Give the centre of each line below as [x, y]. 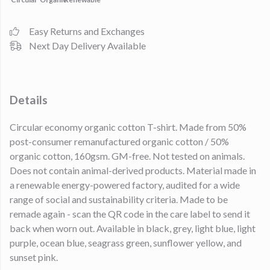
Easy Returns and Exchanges [87, 31]
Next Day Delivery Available [87, 46]
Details [29, 100]
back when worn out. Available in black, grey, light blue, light [133, 228]
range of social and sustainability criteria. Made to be [119, 199]
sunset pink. [34, 257]
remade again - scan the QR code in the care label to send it [130, 214]
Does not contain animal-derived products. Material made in [133, 171]
